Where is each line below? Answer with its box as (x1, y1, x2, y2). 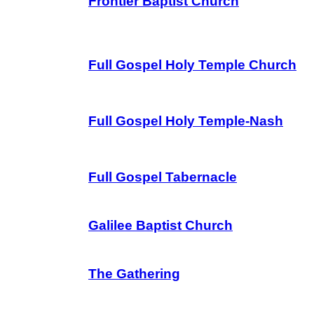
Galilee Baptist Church (88, 218, 233, 233)
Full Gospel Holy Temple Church (88, 57, 296, 72)
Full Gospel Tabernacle (88, 170, 237, 184)
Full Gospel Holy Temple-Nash (88, 114, 283, 128)
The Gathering (88, 266, 180, 281)
